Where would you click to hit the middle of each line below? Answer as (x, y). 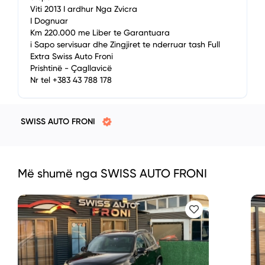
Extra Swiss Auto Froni (73, 56)
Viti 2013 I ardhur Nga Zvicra (84, 9)
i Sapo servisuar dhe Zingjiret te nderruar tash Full (125, 44)
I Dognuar (49, 21)
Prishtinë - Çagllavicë (71, 68)
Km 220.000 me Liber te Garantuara (101, 33)
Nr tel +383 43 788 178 (71, 80)
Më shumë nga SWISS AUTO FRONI (112, 173)
